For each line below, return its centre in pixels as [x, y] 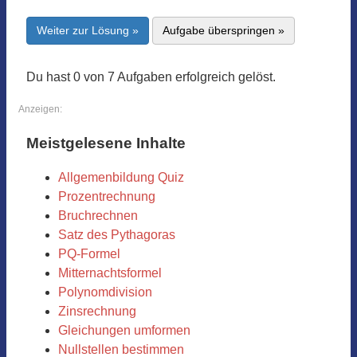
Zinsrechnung [97, 311]
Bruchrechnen [98, 215]
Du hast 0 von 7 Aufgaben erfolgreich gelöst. [151, 77]
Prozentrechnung [107, 196]
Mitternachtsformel [110, 273]
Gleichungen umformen [124, 330]
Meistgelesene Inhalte [106, 143]
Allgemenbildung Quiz [121, 177]
